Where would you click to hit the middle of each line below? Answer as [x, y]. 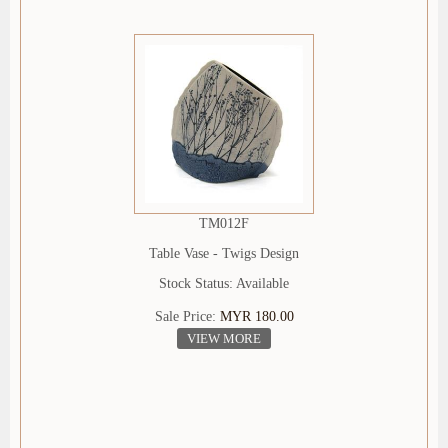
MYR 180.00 [256, 317]
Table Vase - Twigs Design [224, 254]
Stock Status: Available [224, 284]
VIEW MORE [224, 339]
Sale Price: [187, 317]
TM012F [224, 224]
